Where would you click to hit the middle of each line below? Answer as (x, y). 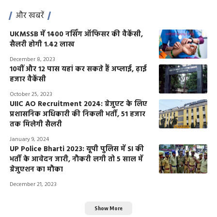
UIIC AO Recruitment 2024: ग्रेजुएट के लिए (78, 104)
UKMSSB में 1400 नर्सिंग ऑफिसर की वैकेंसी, (76, 34)
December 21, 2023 (33, 184)
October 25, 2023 (31, 94)
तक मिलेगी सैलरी (36, 124)
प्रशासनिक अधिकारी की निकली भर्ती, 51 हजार (77, 114)
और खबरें (30, 15)
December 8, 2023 (32, 59)
